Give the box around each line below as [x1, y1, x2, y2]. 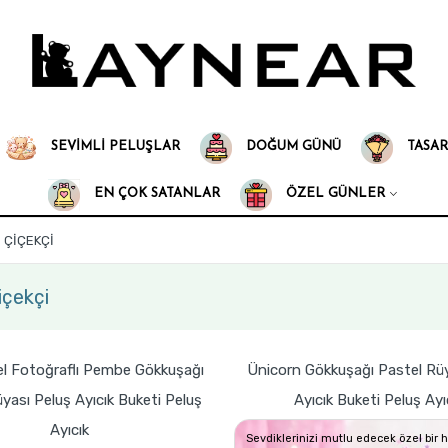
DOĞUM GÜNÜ [242, 140, 341, 153]
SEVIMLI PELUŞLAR [47, 140, 180, 153]
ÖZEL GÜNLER [281, 187, 385, 200]
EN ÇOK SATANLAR [89, 187, 220, 200]
